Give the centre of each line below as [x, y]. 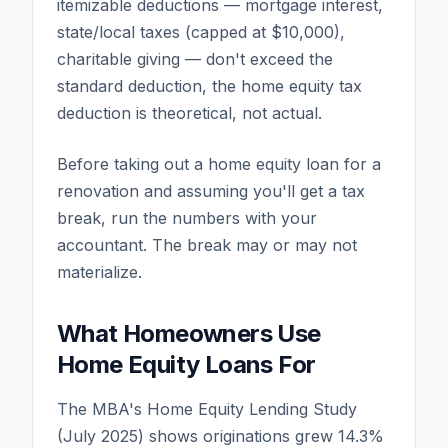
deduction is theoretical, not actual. [189, 112]
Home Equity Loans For [186, 364]
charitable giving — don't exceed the [195, 58]
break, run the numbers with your [187, 217]
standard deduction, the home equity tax [209, 85]
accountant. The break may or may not [207, 244]
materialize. [99, 271]
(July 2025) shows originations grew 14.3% [220, 435]
